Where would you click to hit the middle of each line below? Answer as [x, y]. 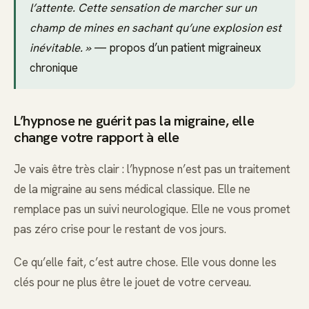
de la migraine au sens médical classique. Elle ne [132, 189]
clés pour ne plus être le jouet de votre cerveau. [132, 282]
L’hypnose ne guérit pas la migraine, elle [134, 121]
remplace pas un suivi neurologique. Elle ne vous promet [152, 209]
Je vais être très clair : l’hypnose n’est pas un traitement [152, 169]
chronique [54, 67]
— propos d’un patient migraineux [176, 47]
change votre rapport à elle [97, 138]
